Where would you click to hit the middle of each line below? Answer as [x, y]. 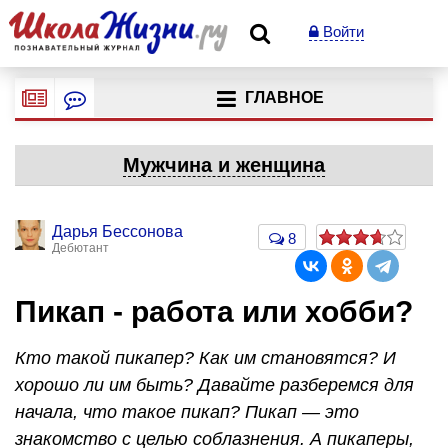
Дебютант [80, 248]
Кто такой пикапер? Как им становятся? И [205, 357]
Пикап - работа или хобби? [214, 311]
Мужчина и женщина [224, 165]
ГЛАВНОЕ [284, 98]
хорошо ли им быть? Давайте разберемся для [214, 384]
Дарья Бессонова [117, 231]
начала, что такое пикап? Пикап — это [187, 411]
